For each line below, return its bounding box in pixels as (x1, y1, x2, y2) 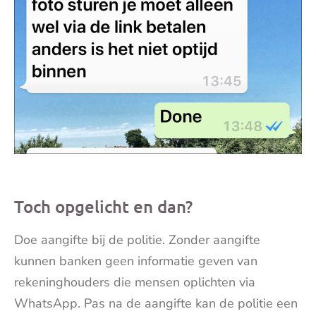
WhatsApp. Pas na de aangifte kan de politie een (14, 295, 298, 312)
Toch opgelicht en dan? (14, 195, 193, 218)
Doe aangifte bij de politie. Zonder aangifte (14, 231, 260, 249)
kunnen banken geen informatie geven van (14, 253, 257, 270)
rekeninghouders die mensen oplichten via (14, 274, 255, 291)
